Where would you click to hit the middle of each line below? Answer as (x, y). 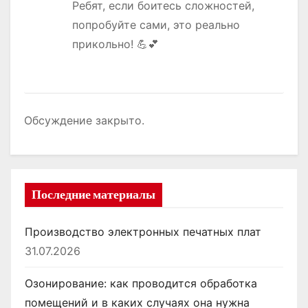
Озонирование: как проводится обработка (141, 284)
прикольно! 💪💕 (115, 44)
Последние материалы (93, 195)
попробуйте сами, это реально (156, 25)
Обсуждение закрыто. (84, 121)
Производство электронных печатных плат (143, 232)
